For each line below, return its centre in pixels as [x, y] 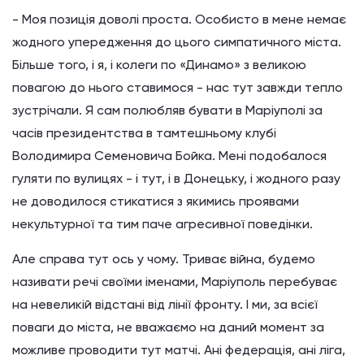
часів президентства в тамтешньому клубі [144, 133]
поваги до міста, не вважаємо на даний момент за [168, 327]
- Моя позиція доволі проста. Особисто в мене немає [179, 19]
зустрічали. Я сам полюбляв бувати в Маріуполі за [167, 110]
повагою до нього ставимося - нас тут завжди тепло [178, 87]
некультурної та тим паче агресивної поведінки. [162, 224]
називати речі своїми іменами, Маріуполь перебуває [176, 282]
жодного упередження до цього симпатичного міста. [177, 42]
